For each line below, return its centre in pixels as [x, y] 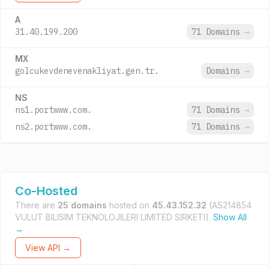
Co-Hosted [46, 191]
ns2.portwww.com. [53, 127]
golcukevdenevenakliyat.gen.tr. [87, 71]
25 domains [82, 205]
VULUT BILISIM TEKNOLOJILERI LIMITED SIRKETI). [114, 217]
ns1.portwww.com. [53, 110]
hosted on [129, 205]
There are [36, 205]
